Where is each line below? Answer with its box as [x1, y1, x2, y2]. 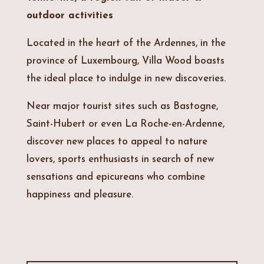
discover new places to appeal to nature [26, 137, 207, 147]
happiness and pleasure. [26, 190, 133, 200]
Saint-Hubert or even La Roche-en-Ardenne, [26, 119, 225, 130]
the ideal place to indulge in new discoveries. [26, 74, 226, 84]
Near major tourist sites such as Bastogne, [26, 101, 218, 112]
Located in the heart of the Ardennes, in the [26, 38, 226, 49]
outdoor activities [26, 11, 113, 21]
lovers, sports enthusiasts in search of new [26, 154, 214, 165]
